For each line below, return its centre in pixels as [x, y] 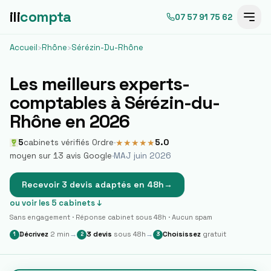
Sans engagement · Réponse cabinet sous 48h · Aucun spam [111, 217]
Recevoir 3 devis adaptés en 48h [93, 184]
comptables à [67, 103]
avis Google [88, 156]
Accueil [24, 47]
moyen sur [31, 156]
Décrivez [34, 234]
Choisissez [182, 234]
